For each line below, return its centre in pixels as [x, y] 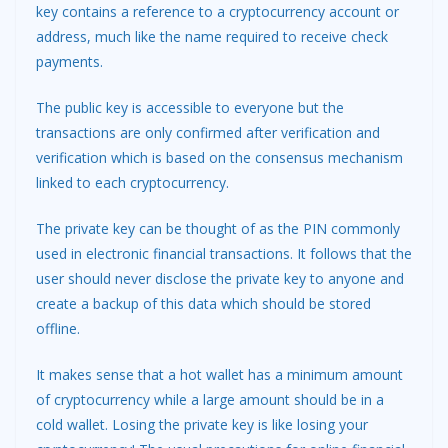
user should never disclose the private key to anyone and [220, 278]
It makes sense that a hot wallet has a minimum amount [219, 374]
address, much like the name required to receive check [212, 36]
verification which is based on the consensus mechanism [219, 157]
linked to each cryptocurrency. [132, 182]
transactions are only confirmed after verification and [208, 132]
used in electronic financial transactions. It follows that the [224, 253]
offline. [58, 328]
